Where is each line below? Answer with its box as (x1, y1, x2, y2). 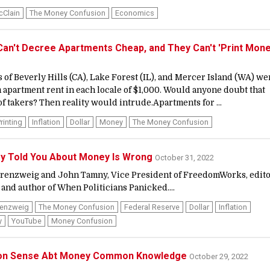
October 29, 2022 (189, 251, 248, 261)
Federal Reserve (124, 202, 180, 212)
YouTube (11, 216, 42, 225)
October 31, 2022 (155, 152, 214, 162)
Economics (115, 8, 154, 17)
